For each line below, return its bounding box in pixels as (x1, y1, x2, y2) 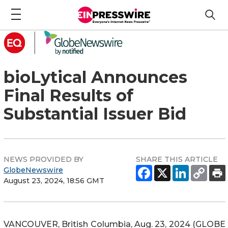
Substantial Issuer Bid (4, 103, 186, 124)
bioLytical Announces (4, 67, 187, 87)
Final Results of (4, 85, 133, 105)
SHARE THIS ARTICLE (136, 154, 218, 164)
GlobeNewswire (4, 165, 63, 175)
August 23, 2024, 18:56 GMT (4, 176, 104, 185)
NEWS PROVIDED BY (4, 154, 83, 164)
